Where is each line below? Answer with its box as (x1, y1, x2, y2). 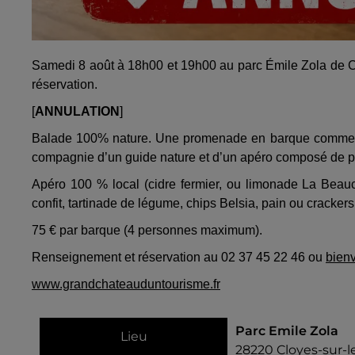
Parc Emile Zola (235, 323, 339, 338)
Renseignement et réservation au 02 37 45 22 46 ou (32, 250, 326, 264)
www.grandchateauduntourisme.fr (32, 277, 220, 291)
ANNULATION (35, 104, 120, 118)
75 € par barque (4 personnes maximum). (32, 223, 262, 237)
